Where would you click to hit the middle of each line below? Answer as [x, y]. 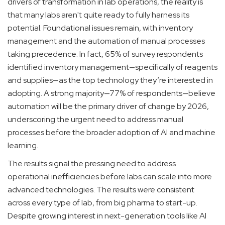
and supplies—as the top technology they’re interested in [110, 80]
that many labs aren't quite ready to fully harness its [98, 15]
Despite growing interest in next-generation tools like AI [107, 216]
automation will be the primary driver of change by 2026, [108, 106]
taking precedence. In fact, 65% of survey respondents [105, 54]
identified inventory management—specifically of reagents [113, 67]
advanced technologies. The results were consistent [101, 190]
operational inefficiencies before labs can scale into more [110, 177]
